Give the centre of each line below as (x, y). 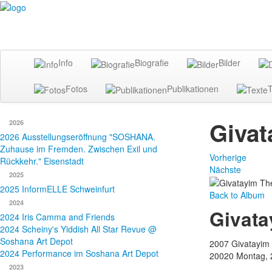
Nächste (225, 169)
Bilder (229, 63)
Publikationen (193, 88)
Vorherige (228, 157)
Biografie (152, 63)
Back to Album (237, 195)
